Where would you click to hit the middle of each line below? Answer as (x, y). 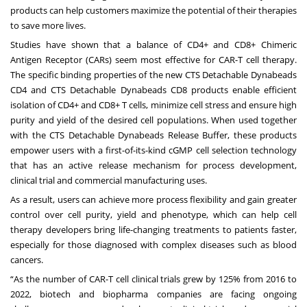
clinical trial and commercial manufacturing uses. (109, 181)
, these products (262, 135)
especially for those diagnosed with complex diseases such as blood (153, 245)
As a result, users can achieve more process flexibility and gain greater (153, 200)
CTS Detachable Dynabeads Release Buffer (138, 135)
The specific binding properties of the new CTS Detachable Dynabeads (153, 75)
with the (30, 135)
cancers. (27, 260)
